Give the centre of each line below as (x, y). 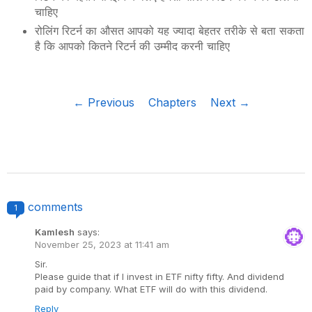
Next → (230, 103)
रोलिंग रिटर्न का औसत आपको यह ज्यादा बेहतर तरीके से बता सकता (170, 31)
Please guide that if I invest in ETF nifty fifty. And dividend (159, 277)
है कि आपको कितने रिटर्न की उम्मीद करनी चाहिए (132, 46)
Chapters (172, 103)
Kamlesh (55, 232)
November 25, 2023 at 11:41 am (102, 245)
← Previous (103, 103)
